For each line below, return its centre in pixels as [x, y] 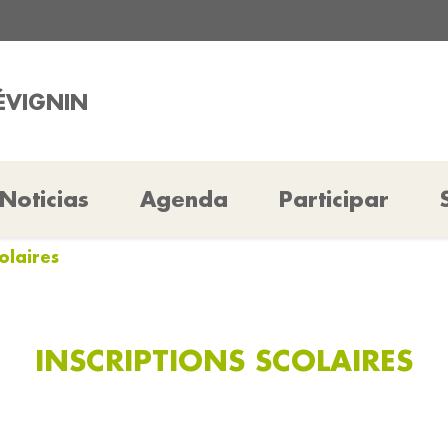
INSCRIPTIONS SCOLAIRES [224, 360]
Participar [334, 199]
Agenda [183, 199]
